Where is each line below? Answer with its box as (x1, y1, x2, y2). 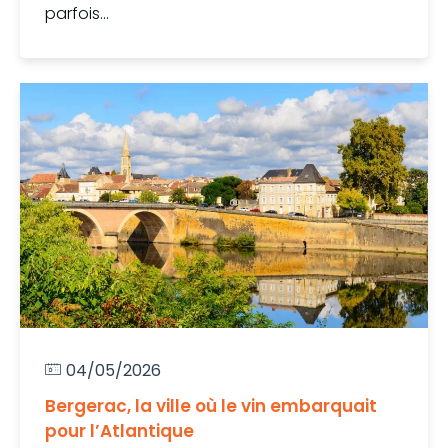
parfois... (45, 2, 109, 26)
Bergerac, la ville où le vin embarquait (45, 394, 377, 419)
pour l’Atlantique (45, 419, 194, 444)
